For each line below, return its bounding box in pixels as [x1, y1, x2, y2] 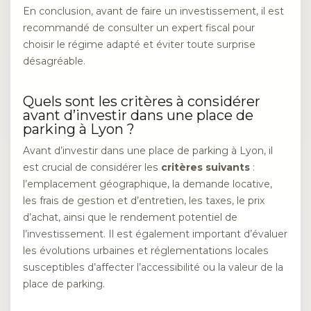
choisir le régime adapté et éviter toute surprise [23, 38, 255, 51]
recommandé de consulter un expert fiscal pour [23, 22, 255, 35]
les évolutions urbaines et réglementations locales [23, 244, 269, 257]
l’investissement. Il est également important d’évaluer [23, 227, 287, 240]
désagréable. [23, 55, 85, 68]
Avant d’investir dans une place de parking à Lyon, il [23, 144, 273, 157]
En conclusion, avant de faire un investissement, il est [23, 5, 284, 18]
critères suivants [161, 160, 250, 174]
